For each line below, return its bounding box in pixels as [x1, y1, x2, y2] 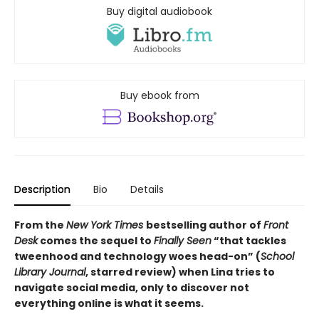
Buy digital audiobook [107, 4, 212, 19]
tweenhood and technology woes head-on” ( [14, 249, 261, 264]
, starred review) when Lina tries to [85, 265, 275, 280]
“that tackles [211, 234, 286, 249]
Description [14, 182, 70, 197]
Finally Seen [154, 234, 211, 249]
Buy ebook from [120, 88, 199, 103]
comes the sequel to [38, 234, 154, 249]
